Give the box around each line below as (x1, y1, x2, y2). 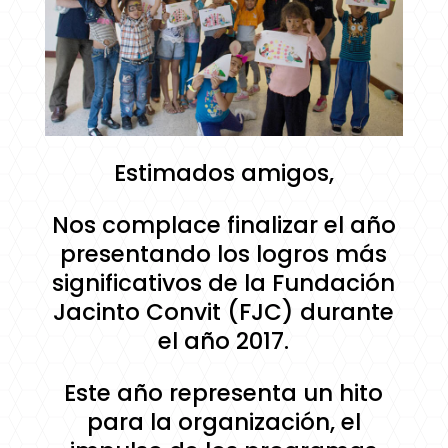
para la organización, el (86, 406, 361, 439)
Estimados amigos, (113, 157, 334, 190)
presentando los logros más (60, 238, 388, 271)
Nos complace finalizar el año (51, 209, 396, 242)
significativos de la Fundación (52, 267, 396, 300)
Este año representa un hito (64, 377, 384, 410)
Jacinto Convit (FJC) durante (53, 296, 395, 329)
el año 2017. (158, 325, 290, 358)
